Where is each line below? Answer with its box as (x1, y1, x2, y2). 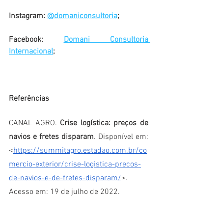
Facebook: (9, 35, 64, 45)
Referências (9, 94, 49, 104)
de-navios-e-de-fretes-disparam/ (9, 173, 121, 184)
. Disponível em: (94, 132, 148, 142)
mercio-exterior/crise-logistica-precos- (9, 160, 141, 170)
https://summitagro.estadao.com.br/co (13, 146, 147, 156)
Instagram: (9, 11, 47, 22)
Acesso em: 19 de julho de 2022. (9, 187, 120, 197)
